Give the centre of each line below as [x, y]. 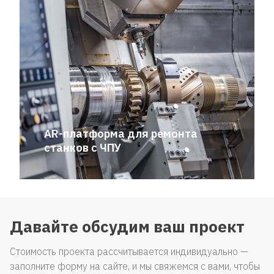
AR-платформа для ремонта [121, 134]
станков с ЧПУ [83, 148]
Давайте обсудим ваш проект [127, 226]
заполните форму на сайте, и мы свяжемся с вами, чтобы [135, 266]
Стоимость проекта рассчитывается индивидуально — [129, 251]
